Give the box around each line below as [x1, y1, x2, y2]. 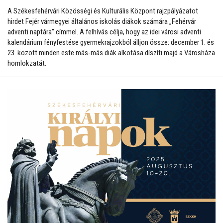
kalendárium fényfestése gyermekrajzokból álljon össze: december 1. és [7, 37, 214, 47]
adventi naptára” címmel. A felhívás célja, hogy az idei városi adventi [7, 27, 201, 36]
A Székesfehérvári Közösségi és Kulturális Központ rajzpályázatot [7, 6, 198, 15]
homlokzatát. [7, 58, 46, 68]
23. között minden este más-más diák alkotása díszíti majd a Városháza [7, 48, 215, 57]
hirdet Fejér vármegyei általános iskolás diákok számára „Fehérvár [7, 16, 196, 26]
